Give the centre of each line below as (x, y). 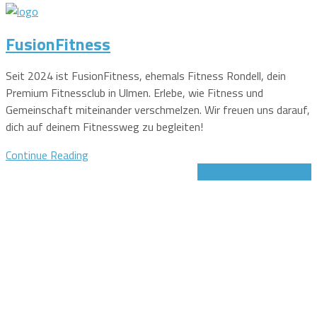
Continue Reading (47, 155)
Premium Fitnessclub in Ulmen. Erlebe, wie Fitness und (134, 93)
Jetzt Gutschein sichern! (254, 172)
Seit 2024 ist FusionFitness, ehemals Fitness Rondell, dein (146, 76)
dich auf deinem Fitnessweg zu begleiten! (104, 127)
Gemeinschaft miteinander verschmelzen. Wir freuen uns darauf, (158, 110)
